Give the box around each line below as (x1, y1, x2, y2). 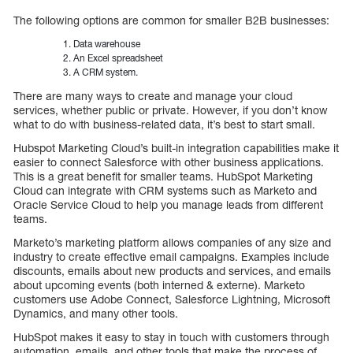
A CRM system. (73, 65, 138, 78)
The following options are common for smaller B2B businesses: (13, 13, 329, 27)
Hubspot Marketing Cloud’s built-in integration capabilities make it (13, 140, 339, 154)
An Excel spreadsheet (73, 51, 163, 64)
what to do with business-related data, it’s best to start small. (13, 117, 315, 131)
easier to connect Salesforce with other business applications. (13, 154, 324, 169)
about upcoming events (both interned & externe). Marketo (13, 277, 305, 292)
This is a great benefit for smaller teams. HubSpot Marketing (13, 169, 313, 183)
